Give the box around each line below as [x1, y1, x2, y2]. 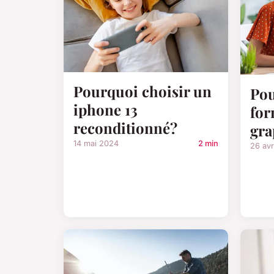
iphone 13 [73, 99, 138, 119]
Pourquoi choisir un [73, 81, 212, 101]
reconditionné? [73, 117, 177, 138]
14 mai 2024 [73, 138, 119, 148]
